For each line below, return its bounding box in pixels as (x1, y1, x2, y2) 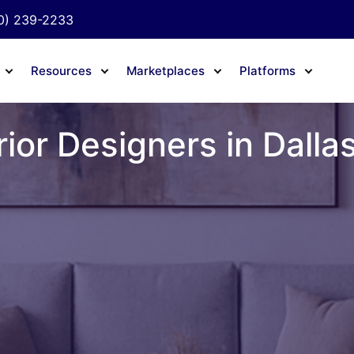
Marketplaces (126, 63, 205, 78)
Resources (30, 63, 92, 78)
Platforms (239, 63, 296, 78)
